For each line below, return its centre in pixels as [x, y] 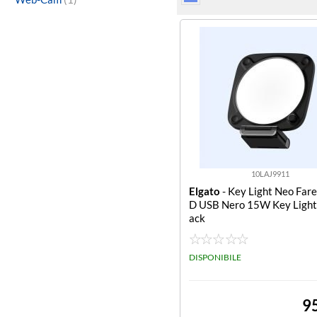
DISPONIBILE [215, 257]
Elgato [204, 191]
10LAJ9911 [270, 174]
